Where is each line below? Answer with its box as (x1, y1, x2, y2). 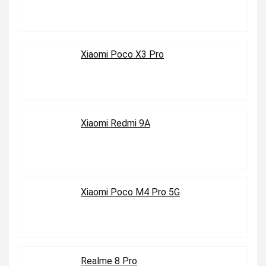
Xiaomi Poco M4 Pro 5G (81, 186, 180, 198)
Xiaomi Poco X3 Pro (81, 49, 164, 60)
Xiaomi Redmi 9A (81, 118, 150, 129)
